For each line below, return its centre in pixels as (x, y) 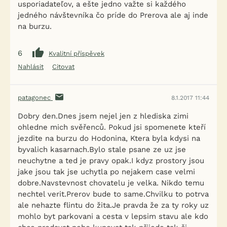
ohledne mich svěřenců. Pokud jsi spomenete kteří (112, 127)
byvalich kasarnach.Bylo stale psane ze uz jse (102, 149)
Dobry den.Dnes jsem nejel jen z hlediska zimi (103, 116)
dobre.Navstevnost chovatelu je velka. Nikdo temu (111, 183)
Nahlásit (31, 67)
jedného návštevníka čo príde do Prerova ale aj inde (113, 15)
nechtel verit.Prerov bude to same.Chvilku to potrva (113, 194)
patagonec (35, 98)
